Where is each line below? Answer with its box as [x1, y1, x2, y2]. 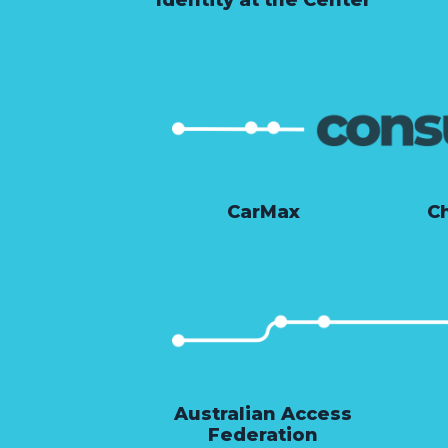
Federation [208, 424, 319, 446]
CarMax [226, 200, 300, 223]
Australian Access [174, 403, 353, 425]
